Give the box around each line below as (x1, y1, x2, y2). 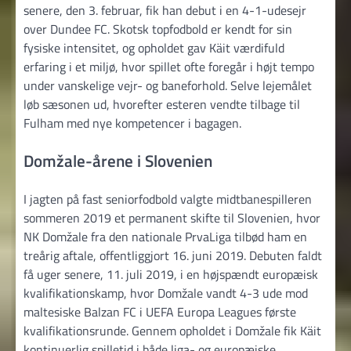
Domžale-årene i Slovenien (24, 148, 212, 174)
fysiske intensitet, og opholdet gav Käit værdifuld (24, 38, 284, 58)
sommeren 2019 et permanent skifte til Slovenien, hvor (24, 208, 320, 227)
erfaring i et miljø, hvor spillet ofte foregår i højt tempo (24, 57, 314, 77)
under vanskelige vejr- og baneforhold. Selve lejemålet (24, 76, 312, 96)
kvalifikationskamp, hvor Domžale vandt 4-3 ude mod (24, 283, 308, 302)
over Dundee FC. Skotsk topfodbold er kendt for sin (24, 20, 292, 39)
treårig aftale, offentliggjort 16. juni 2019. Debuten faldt (24, 245, 322, 265)
